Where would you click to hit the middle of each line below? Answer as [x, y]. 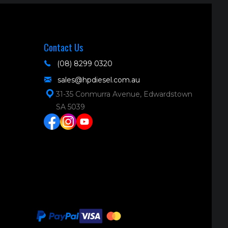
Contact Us [63, 47]
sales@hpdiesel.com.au [99, 80]
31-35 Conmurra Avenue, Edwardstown [124, 94]
